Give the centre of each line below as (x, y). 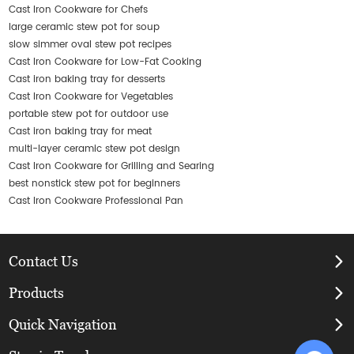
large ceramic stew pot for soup (85, 28)
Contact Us (44, 262)
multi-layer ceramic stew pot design (95, 149)
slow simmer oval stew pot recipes (90, 45)
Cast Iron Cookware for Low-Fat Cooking (105, 62)
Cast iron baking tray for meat (81, 132)
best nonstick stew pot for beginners (95, 184)
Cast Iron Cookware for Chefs (79, 10)
